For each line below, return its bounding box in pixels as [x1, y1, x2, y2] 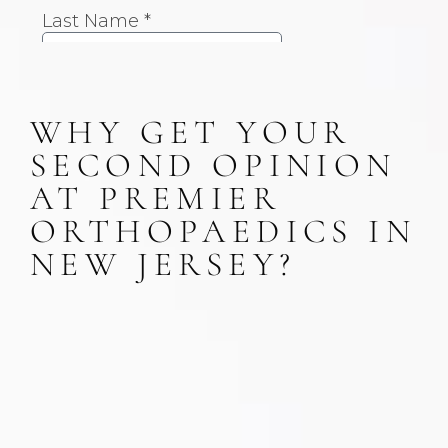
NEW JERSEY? [30, 243, 297, 285]
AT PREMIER [30, 177, 281, 219]
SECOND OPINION [30, 144, 397, 186]
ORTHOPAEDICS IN [30, 210, 416, 252]
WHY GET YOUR [30, 111, 352, 153]
